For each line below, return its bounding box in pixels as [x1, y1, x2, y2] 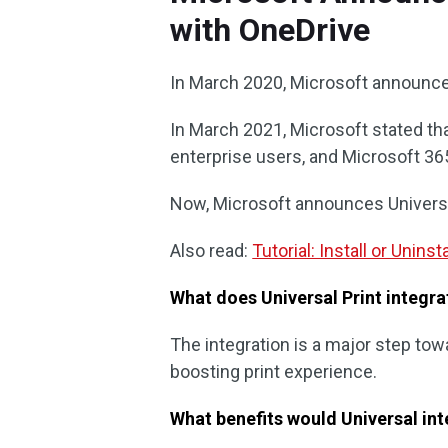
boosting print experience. [170, 361, 378, 382]
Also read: [170, 240, 253, 261]
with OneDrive [170, 11, 371, 49]
